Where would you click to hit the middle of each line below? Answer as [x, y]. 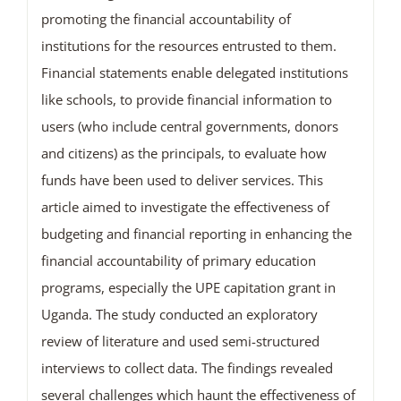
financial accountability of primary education [178, 261]
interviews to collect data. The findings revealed [187, 368]
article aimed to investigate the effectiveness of [185, 207]
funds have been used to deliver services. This [182, 180]
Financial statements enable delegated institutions [194, 73]
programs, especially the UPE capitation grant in [188, 288]
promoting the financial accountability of [166, 19]
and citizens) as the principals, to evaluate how [183, 154]
